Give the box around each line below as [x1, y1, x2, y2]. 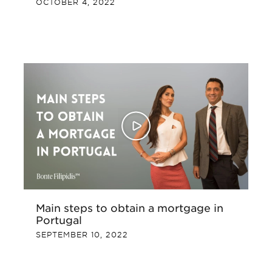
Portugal [36, 214, 82, 226]
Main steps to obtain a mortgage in [36, 202, 223, 214]
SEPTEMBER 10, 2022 [36, 230, 128, 240]
